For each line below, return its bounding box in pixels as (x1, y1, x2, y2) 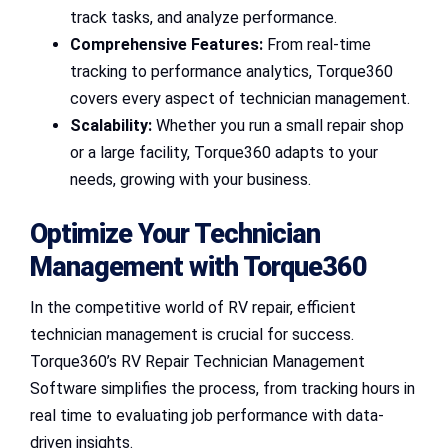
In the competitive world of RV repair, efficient (30, 297, 356, 317)
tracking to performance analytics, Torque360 (70, 61, 393, 81)
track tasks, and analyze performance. (70, 7, 337, 27)
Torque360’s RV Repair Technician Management (30, 351, 365, 371)
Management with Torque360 (30, 250, 367, 283)
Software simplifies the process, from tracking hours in (30, 378, 415, 398)
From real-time (263, 34, 371, 54)
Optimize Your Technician (30, 217, 320, 250)
